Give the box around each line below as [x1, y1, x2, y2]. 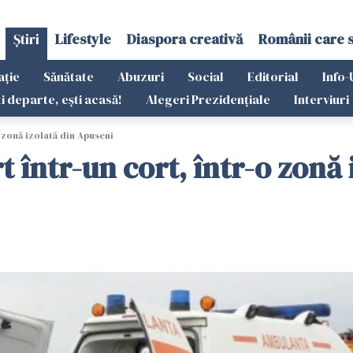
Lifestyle [54, 29, 111, 49]
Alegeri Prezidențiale [145, 91, 270, 108]
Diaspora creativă [126, 29, 243, 49]
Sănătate [43, 68, 94, 85]
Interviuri [293, 91, 349, 108]
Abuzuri [117, 68, 164, 85]
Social [188, 68, 224, 85]
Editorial [247, 68, 299, 85]
